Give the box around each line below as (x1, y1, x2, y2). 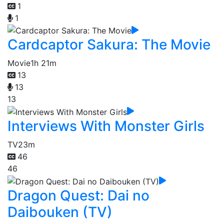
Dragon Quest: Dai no (7, 186, 149, 204)
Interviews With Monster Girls (7, 117, 204, 134)
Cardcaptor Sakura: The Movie (7, 36, 210, 53)
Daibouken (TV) (7, 203, 112, 220)
